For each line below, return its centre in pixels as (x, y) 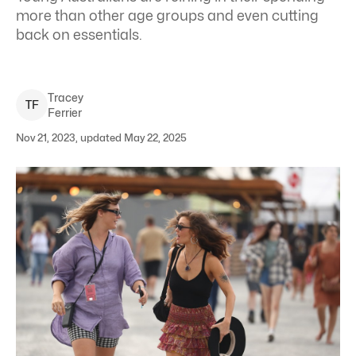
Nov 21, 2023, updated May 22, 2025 (101, 137)
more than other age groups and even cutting (167, 15)
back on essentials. (79, 35)
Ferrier (65, 112)
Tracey (66, 97)
